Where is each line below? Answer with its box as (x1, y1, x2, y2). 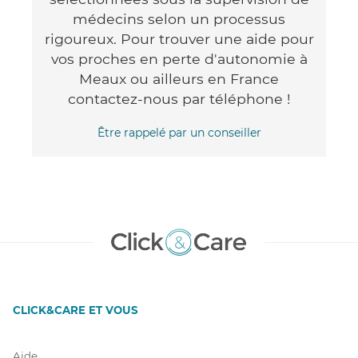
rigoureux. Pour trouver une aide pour (44, 30, 314, 47)
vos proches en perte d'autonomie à (50, 50, 308, 67)
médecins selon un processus (73, 10, 285, 27)
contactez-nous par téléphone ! (67, 89, 291, 107)
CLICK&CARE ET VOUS (13, 303, 138, 316)
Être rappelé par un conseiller (97, 125, 261, 140)
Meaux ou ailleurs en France (79, 70, 279, 87)
